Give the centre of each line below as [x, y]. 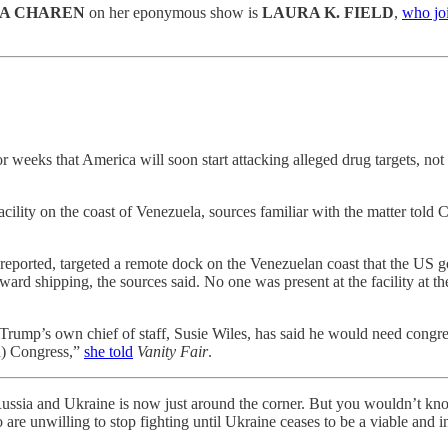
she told [108, 352]
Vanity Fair [172, 352]
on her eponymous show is [175, 12]
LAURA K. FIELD [328, 12]
